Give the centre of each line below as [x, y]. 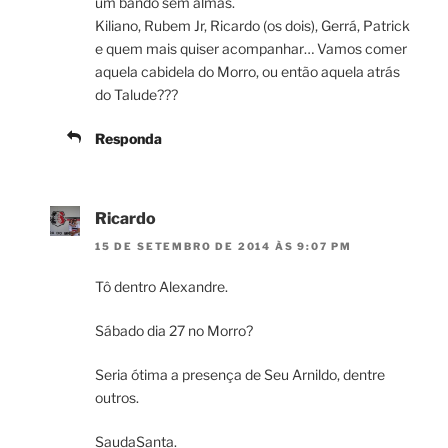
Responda [128, 138]
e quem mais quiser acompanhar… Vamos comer [251, 48]
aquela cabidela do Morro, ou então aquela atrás [247, 71]
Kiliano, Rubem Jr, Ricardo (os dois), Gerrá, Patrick [252, 25]
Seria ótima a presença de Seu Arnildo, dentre [240, 375]
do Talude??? [136, 94]
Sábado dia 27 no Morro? [174, 331]
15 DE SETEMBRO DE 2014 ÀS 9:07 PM [223, 246]
